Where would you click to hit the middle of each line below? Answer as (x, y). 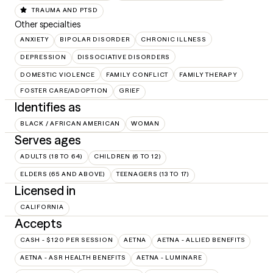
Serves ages (48, 140)
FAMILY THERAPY (208, 74)
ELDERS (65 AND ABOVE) (63, 174)
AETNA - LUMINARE (169, 257)
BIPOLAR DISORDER (95, 39)
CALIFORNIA (42, 207)
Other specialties (48, 24)
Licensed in (45, 190)
